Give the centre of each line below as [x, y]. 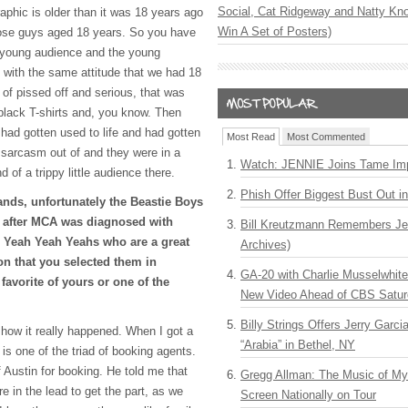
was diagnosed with [115, 222]
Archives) [265, 245]
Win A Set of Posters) [275, 31]
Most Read [251, 137]
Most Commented [326, 137]
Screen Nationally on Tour [308, 395]
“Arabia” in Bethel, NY [298, 345]
